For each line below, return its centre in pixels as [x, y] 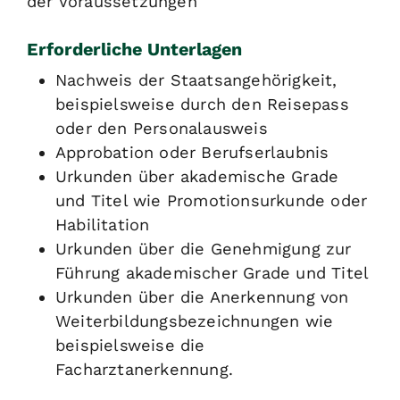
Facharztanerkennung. [144, 370]
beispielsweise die [130, 346]
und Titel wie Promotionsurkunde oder [212, 201]
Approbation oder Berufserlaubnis [192, 153]
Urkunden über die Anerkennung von [202, 297]
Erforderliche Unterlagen [134, 49]
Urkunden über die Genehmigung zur [204, 249]
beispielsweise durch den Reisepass [202, 104]
